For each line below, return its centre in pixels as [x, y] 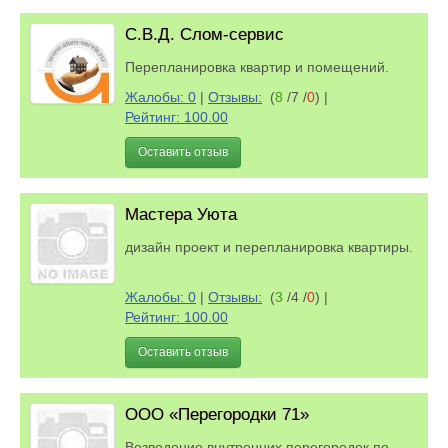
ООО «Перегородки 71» [217, 414]
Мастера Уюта [181, 214]
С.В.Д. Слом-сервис [204, 34]
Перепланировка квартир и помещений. [261, 67]
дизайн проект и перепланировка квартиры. [269, 247]
